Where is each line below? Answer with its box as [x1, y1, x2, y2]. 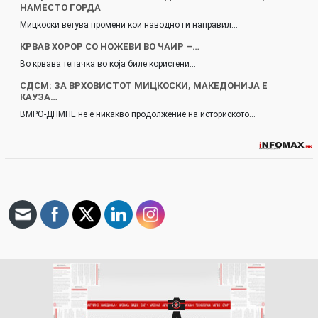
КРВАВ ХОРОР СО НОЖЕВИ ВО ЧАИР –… [20, 41, 199, 52]
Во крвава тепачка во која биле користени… [20, 59, 196, 69]
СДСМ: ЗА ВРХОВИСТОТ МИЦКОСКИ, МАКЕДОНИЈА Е [20, 80, 268, 91]
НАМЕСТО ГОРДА [20, 2, 101, 13]
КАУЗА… [20, 92, 57, 102]
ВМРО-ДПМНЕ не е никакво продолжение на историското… [20, 109, 256, 119]
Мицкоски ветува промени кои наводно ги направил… [20, 20, 238, 30]
